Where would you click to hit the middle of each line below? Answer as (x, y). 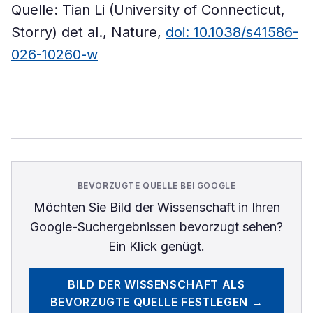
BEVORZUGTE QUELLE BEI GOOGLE (156, 185)
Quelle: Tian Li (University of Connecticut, (148, 10)
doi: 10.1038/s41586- (232, 32)
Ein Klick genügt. (156, 246)
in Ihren (257, 207)
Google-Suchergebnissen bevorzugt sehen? (156, 227)
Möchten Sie (71, 207)
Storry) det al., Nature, (88, 32)
